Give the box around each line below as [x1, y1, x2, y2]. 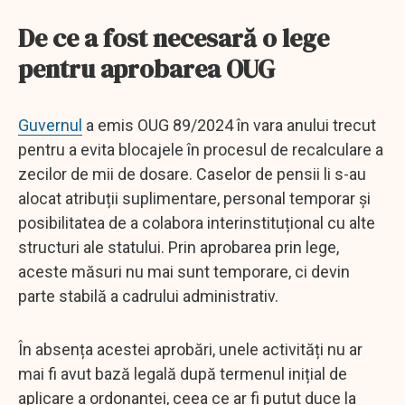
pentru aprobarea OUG [18, 51, 275, 86]
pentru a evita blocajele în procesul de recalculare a [18, 139, 383, 159]
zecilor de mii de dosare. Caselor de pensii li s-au [18, 164, 366, 184]
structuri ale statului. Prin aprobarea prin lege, [18, 237, 339, 257]
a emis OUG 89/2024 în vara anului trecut [82, 115, 376, 135]
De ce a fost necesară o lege [18, 20, 329, 55]
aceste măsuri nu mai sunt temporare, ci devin [18, 261, 350, 281]
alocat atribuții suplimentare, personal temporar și [18, 188, 371, 208]
